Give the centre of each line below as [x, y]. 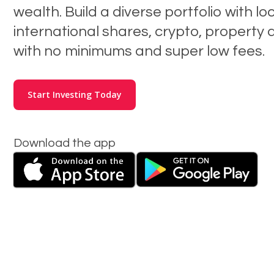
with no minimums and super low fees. [139, 51]
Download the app [65, 143]
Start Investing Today [75, 94]
